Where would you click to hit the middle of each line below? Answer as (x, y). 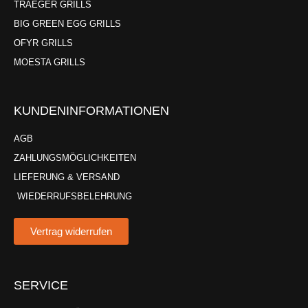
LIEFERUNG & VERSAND (67, 177)
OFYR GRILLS (43, 43)
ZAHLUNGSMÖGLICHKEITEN (75, 157)
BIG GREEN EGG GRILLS (67, 23)
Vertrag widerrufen (71, 231)
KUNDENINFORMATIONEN (91, 110)
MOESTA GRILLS (49, 62)
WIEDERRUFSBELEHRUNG (75, 196)
